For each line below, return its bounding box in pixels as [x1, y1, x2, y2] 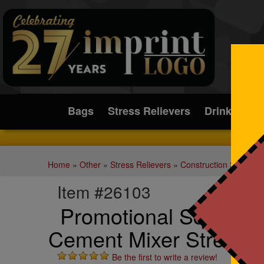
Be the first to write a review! [112, 251, 218, 263]
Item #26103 [57, 180, 151, 203]
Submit [81, 61, 110, 72]
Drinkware [204, 103, 256, 119]
